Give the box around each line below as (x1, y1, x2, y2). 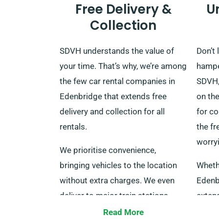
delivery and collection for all (60, 106, 165, 116)
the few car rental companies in (60, 76, 175, 86)
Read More (103, 207, 144, 217)
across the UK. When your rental (60, 205, 177, 216)
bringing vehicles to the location (60, 160, 177, 170)
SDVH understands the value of (60, 45, 174, 56)
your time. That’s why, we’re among (60, 61, 187, 71)
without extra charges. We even (60, 175, 175, 185)
